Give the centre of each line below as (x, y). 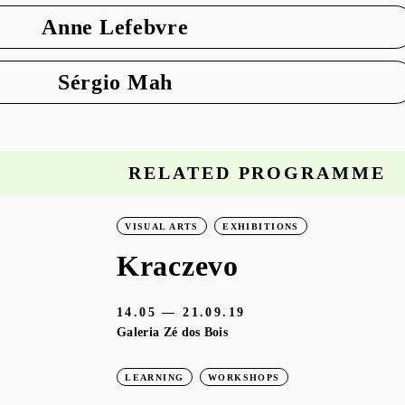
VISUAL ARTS (162, 226)
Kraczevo (178, 266)
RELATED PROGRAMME (257, 173)
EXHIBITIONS (261, 226)
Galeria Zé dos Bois (173, 332)
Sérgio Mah (115, 81)
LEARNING (155, 377)
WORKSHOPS (244, 377)
